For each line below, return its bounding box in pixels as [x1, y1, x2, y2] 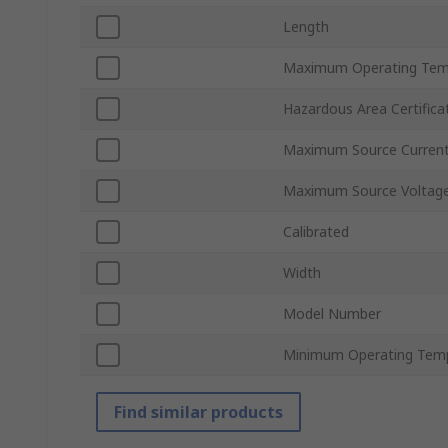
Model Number [283, 304, 381, 324]
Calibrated [283, 222, 349, 242]
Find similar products [114, 401, 283, 424]
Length [283, 17, 329, 37]
